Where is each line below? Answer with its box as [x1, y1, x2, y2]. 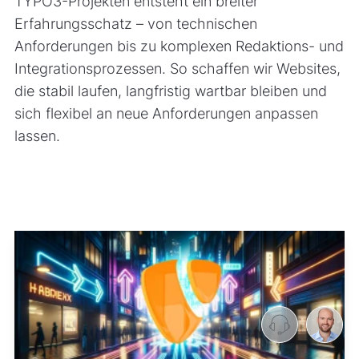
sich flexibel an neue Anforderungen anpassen [14, 104, 318, 122]
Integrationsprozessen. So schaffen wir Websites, [14, 59, 341, 77]
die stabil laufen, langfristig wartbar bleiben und [14, 82, 327, 99]
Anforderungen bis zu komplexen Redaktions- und [14, 37, 344, 54]
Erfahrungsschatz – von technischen [14, 14, 257, 32]
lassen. [14, 127, 60, 144]
